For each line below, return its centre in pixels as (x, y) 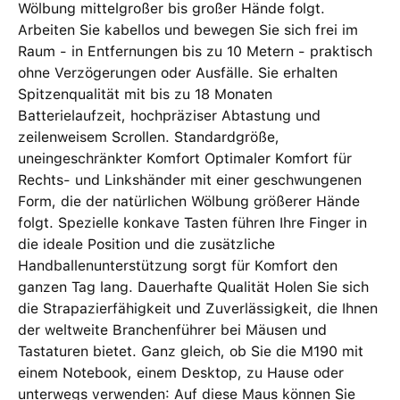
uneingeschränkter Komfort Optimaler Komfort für (185, 158)
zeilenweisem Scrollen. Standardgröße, (149, 137)
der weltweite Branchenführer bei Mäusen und (172, 330)
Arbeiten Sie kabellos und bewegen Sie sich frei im (188, 30)
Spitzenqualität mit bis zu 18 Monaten (145, 94)
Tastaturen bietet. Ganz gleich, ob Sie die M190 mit (191, 351)
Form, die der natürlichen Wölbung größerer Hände (189, 201)
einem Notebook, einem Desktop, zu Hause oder (181, 373)
